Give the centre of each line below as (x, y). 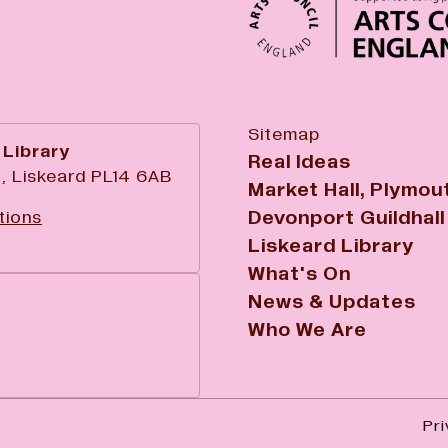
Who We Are (307, 330)
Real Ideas (299, 162)
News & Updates (332, 302)
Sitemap (284, 135)
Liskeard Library (331, 246)
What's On (299, 274)
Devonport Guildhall (346, 218)
